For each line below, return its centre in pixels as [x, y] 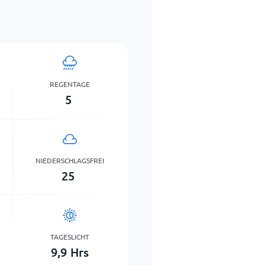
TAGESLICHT [70, 236]
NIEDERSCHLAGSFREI [70, 160]
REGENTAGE [70, 84]
